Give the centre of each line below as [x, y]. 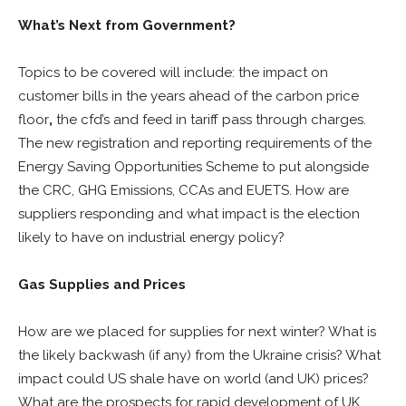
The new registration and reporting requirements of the [195, 143]
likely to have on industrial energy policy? [151, 237]
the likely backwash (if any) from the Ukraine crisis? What [199, 355]
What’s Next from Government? [127, 25]
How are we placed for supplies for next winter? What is [197, 332]
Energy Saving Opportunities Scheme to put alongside [193, 167]
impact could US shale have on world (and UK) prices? [193, 379]
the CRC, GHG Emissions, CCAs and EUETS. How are [184, 190]
